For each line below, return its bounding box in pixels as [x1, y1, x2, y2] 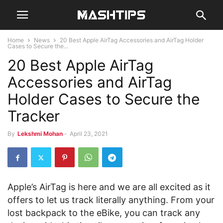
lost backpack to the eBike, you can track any [7, 208, 200, 218]
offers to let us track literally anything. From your [7, 195, 215, 205]
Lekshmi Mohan [17, 130, 63, 137]
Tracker [7, 107, 60, 125]
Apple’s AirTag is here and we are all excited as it [7, 182, 211, 192]
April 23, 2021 [70, 130, 108, 137]
